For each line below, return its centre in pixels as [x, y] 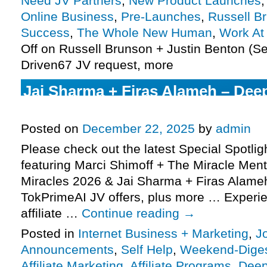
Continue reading [132, 213]
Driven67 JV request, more [97, 65]
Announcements [67, 250]
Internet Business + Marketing [163, 234]
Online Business [67, 17]
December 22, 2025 [139, 129]
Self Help [147, 250]
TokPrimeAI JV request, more [129, 111]
